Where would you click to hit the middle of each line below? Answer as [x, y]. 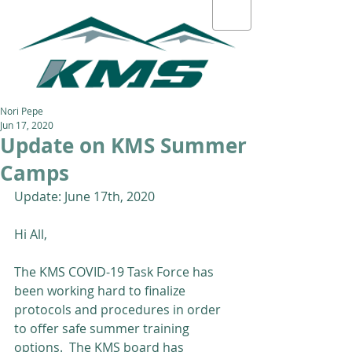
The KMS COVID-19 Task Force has [115, 272]
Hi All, [31, 234]
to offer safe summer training [103, 328]
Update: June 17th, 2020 [84, 196]
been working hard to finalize [101, 291]
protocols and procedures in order [119, 310]
